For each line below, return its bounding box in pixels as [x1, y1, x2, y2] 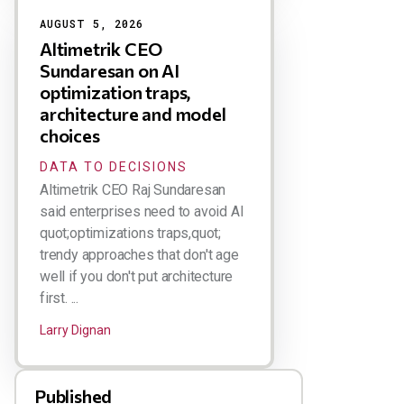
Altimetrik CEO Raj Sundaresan [40, 180, 226, 198]
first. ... [40, 289, 78, 307]
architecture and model [40, 102, 226, 124]
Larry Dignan [40, 322, 111, 337]
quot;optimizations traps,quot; [40, 224, 222, 242]
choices [40, 124, 100, 146]
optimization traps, [40, 80, 191, 103]
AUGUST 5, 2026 [40, 15, 143, 31]
